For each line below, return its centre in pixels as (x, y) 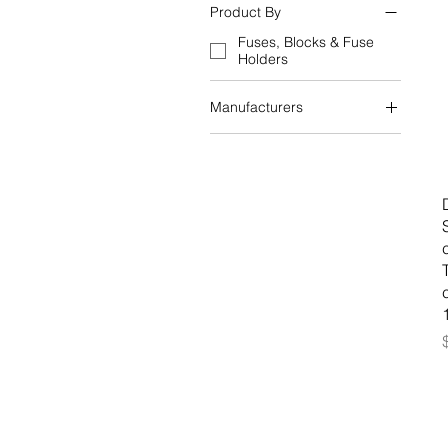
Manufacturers (256, 106)
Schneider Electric (297, 137)
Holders (263, 59)
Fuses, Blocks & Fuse (306, 42)
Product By (245, 11)
